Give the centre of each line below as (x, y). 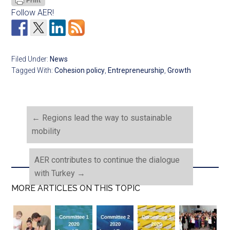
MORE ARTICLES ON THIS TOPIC (76, 188)
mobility (46, 131)
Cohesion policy (80, 71)
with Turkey (56, 174)
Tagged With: (33, 71)
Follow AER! (33, 13)
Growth (179, 71)
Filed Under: (31, 59)
